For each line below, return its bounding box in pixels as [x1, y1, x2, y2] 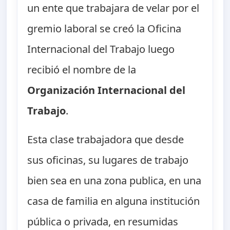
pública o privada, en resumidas [27, 215, 179, 229]
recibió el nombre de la [27, 63, 137, 77]
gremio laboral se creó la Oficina [27, 22, 182, 36]
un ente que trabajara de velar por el [27, 1, 200, 15]
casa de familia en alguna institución [27, 194, 200, 208]
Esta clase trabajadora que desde [27, 132, 184, 147]
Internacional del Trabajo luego [27, 42, 175, 56]
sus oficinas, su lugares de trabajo [27, 153, 189, 167]
